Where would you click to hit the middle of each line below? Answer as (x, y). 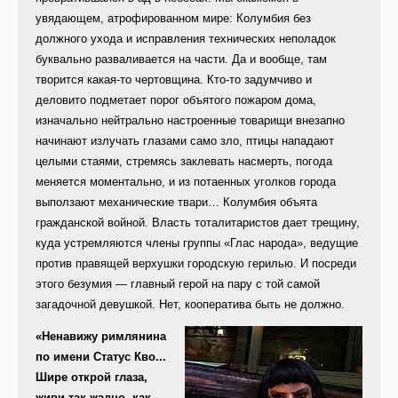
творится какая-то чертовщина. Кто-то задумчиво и (174, 80)
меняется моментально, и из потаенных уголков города (186, 182)
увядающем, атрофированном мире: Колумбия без (173, 19)
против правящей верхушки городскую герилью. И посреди (196, 264)
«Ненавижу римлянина (101, 337)
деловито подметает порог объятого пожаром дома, (176, 100)
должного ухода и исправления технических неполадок (186, 39)
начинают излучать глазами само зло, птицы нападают (185, 141)
